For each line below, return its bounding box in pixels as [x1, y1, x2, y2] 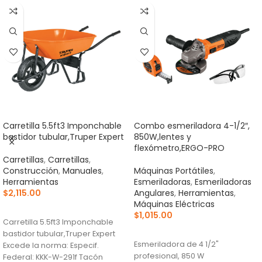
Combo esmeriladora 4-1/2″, [134, 119, 250, 132]
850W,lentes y [134, 130, 191, 143]
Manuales [63, 164, 102, 177]
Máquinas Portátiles [134, 164, 213, 177]
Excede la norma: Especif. [3, 240, 99, 250]
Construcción [3, 164, 58, 177]
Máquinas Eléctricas [134, 198, 215, 210]
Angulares [134, 187, 174, 199]
